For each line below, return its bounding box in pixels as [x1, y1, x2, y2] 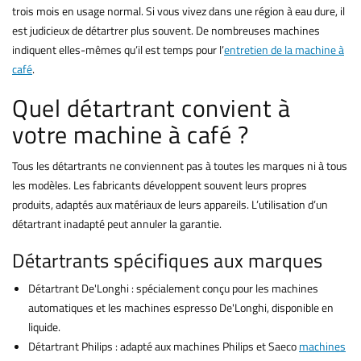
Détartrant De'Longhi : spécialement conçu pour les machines [28, 280, 318, 297]
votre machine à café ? [12, 116, 248, 154]
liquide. [28, 318, 60, 336]
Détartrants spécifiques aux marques [12, 246, 323, 276]
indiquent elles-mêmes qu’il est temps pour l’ [12, 41, 224, 59]
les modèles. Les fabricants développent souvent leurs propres [12, 176, 307, 194]
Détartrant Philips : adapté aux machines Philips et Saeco [28, 338, 299, 355]
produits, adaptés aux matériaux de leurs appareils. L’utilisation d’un [12, 196, 328, 214]
